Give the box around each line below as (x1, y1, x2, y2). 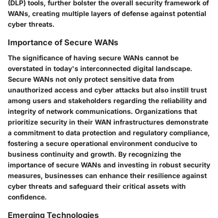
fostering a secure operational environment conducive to (8, 139, 197, 147)
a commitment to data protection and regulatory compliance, (8, 128, 210, 137)
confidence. (8, 192, 47, 201)
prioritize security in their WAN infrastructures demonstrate (8, 117, 208, 126)
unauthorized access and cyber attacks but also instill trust (8, 85, 207, 94)
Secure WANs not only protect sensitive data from (8, 74, 174, 83)
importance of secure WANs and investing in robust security (8, 160, 210, 169)
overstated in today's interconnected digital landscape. (8, 64, 192, 73)
